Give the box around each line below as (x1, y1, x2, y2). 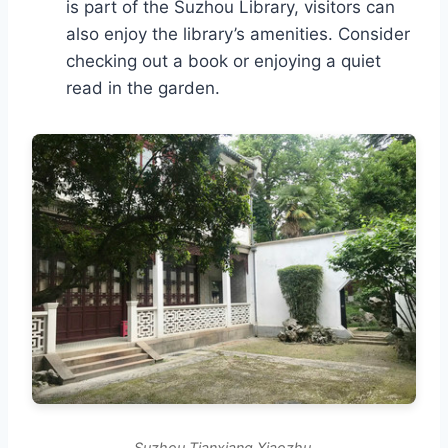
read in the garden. (66, 77, 220, 98)
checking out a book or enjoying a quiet (66, 50, 381, 71)
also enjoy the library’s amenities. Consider (66, 23, 410, 44)
